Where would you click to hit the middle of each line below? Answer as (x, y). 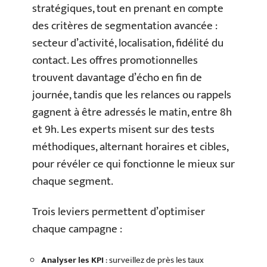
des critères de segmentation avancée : (125, 26)
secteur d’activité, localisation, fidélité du (128, 43)
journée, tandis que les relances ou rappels (132, 95)
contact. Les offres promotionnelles (115, 60)
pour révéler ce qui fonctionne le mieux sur (133, 164)
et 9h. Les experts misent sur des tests (123, 129)
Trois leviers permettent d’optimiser (119, 212)
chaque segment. (73, 181)
